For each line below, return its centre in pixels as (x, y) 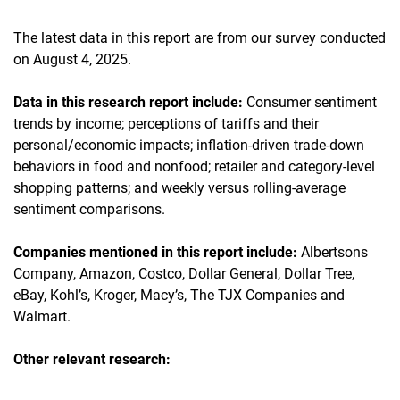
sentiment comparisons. (89, 209)
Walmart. (42, 316)
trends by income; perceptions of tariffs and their (166, 123)
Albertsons (333, 252)
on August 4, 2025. (72, 59)
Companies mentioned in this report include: (155, 252)
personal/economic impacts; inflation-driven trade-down (189, 145)
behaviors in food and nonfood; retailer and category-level (194, 166)
